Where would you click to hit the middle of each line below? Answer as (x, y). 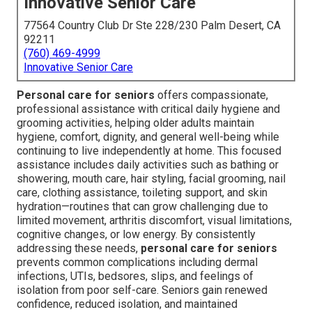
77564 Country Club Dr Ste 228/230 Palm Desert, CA (152, 26)
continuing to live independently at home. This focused (149, 151)
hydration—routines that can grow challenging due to (142, 207)
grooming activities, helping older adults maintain (135, 123)
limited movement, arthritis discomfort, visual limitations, (154, 221)
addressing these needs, (79, 249)
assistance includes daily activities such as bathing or (148, 165)
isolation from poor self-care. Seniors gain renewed (142, 290)
